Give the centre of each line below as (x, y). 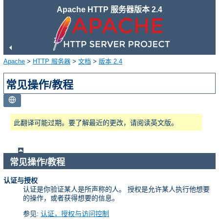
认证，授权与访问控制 (75, 214)
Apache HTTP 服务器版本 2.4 (109, 10)
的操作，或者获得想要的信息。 (71, 198)
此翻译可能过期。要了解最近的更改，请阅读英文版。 (96, 122)
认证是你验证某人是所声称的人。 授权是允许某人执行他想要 (116, 189)
